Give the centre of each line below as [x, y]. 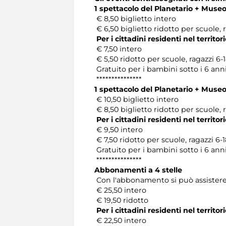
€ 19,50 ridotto [121, 201]
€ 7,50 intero [118, 49]
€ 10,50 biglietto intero [136, 100]
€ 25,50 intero [120, 190]
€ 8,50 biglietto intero [135, 19]
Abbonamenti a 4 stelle [138, 170]
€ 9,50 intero [119, 130]
